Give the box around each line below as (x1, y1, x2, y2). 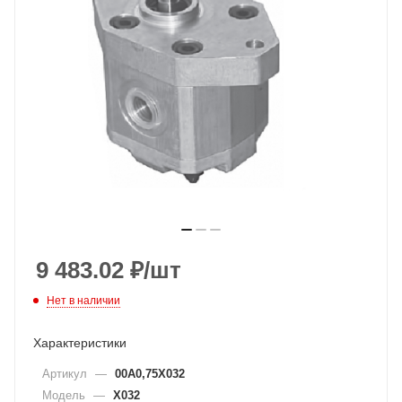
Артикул (42, 366, 91, 380)
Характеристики (33, 335, 127, 350)
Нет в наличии (47, 293, 120, 307)
